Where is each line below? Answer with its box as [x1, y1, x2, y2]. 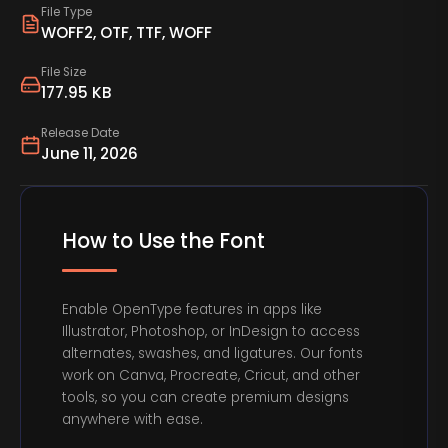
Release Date [40, 124, 119, 141]
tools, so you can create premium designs [62, 388, 350, 408]
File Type [40, 3, 92, 20]
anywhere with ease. [62, 410, 204, 430]
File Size [40, 64, 86, 81]
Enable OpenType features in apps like [62, 300, 323, 320]
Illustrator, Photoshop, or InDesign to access [62, 322, 361, 342]
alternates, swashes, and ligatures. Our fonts [62, 344, 364, 364]
